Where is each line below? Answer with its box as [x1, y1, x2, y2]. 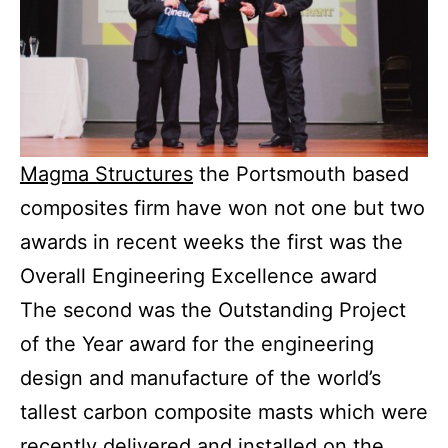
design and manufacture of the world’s [20, 366, 381, 391]
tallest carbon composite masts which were [20, 400, 428, 425]
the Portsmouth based [193, 162, 409, 187]
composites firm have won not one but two [20, 196, 425, 221]
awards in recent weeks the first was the [20, 230, 403, 255]
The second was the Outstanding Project [20, 298, 406, 323]
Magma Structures [20, 162, 193, 187]
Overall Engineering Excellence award [20, 264, 377, 289]
